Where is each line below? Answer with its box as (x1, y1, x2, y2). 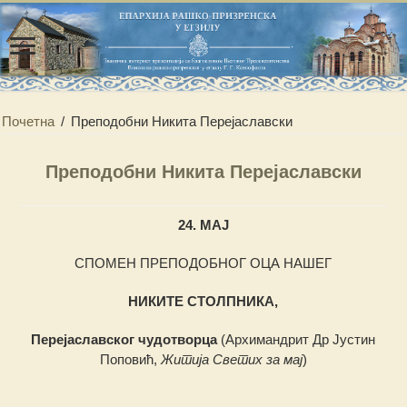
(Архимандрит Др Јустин (221, 332, 376, 348)
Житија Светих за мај (160, 352, 303, 368)
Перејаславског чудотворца (31, 332, 222, 348)
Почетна (2, 114, 55, 130)
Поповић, (99, 352, 161, 368)
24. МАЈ (177, 217, 229, 233)
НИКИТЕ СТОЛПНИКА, (128, 293, 279, 310)
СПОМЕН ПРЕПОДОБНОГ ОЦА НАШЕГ (74, 255, 333, 272)
